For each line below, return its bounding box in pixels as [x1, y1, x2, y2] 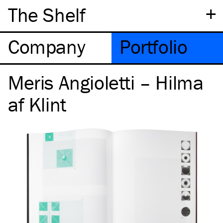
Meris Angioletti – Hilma [8, 70, 204, 95]
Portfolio [119, 34, 188, 59]
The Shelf [8, 2, 86, 27]
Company [8, 34, 86, 59]
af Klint [8, 92, 66, 116]
